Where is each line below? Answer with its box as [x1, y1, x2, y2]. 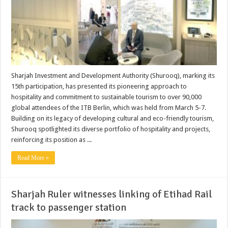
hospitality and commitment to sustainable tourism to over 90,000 [11, 93, 202, 101]
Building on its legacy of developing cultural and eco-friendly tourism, [11, 114, 214, 122]
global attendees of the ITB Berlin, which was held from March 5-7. [11, 103, 207, 111]
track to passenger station [11, 201, 127, 214]
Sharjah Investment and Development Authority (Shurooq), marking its [11, 71, 215, 79]
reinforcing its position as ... [11, 135, 92, 144]
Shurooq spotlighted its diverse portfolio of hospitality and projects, [11, 125, 211, 133]
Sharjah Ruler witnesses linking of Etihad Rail [11, 187, 212, 201]
